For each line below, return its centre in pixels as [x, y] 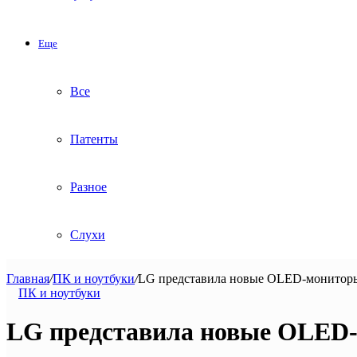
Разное [88, 187]
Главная [28, 279]
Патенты [94, 139]
